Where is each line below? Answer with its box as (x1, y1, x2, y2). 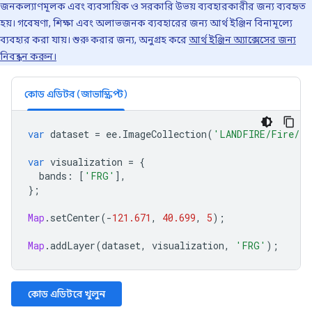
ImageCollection (123, 127, 207, 141)
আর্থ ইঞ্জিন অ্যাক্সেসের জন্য (189, 34, 296, 45)
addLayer (50, 239, 95, 252)
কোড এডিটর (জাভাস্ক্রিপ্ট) (24, 88, 127, 100)
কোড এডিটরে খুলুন (28, 288, 105, 300)
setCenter (50, 211, 100, 224)
